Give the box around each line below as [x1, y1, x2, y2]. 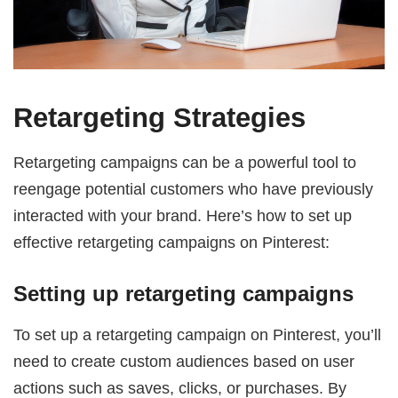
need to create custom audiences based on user [13, 352, 355, 371]
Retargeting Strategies [13, 102, 306, 134]
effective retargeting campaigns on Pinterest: [13, 233, 330, 252]
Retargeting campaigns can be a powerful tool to [13, 153, 357, 172]
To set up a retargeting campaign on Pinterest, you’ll [13, 325, 382, 345]
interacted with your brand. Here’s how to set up [13, 206, 353, 226]
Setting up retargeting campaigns [13, 281, 354, 306]
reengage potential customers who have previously [13, 179, 374, 199]
